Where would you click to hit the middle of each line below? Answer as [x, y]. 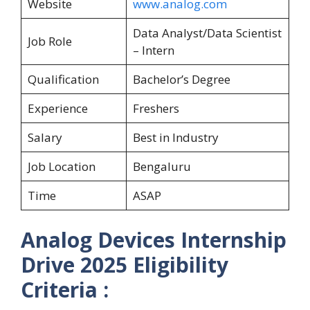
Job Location [61, 166]
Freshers [156, 108]
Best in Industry [175, 137]
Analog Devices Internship [154, 240]
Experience [57, 108]
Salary [45, 137]
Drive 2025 [74, 265]
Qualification [63, 79]
